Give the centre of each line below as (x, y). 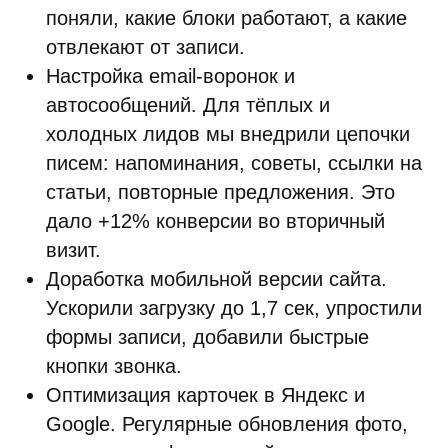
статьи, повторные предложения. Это (220, 192)
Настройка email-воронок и (170, 76)
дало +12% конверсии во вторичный (215, 221)
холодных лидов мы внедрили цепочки (228, 134)
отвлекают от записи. (145, 47)
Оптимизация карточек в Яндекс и (205, 395)
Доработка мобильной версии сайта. (216, 279)
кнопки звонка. (114, 366)
